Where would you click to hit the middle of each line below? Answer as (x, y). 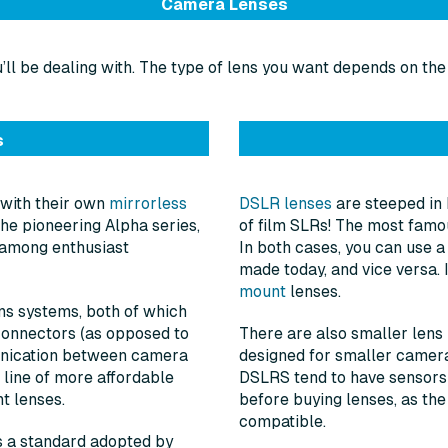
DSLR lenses (285, 204)
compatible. (284, 422)
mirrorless (148, 204)
